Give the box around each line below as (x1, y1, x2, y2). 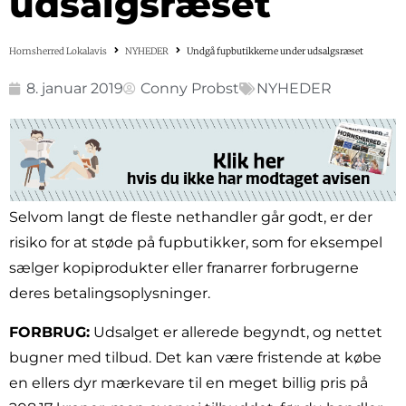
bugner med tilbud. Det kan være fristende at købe (9, 348, 382, 366)
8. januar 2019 (26, 79, 123, 97)
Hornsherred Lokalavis (9, 44, 107, 57)
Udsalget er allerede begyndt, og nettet (90, 323, 382, 341)
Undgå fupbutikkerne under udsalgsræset (187, 44, 363, 57)
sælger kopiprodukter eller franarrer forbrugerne (9, 259, 359, 277)
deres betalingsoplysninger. (9, 285, 210, 303)
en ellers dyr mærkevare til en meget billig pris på (9, 373, 368, 391)
